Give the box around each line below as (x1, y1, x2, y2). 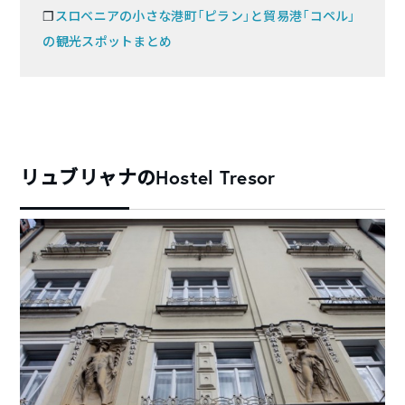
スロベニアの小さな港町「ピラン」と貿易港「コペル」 (54, 8, 356, 25)
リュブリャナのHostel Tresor (20, 165, 276, 191)
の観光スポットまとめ (42, 33, 173, 51)
